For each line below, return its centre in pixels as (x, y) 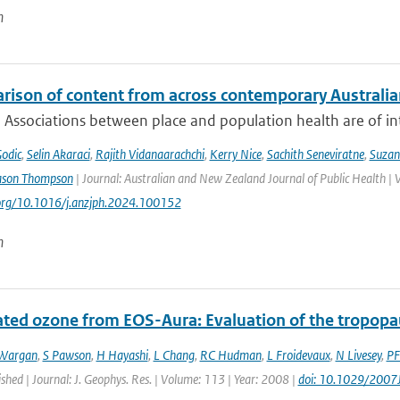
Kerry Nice (235, 154)
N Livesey (358, 355)
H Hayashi (122, 355)
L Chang (174, 355)
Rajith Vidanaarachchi (150, 154)
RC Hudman (230, 355)
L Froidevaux (298, 355)
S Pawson (67, 355)
